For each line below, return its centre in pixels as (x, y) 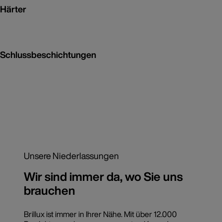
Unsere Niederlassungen (71, 156)
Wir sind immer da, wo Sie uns (103, 177)
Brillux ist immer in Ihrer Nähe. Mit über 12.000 (100, 214)
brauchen (50, 191)
